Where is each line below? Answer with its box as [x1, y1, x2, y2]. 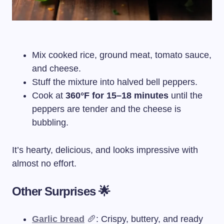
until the [168, 90, 202, 100]
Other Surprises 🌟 [12, 184, 110, 198]
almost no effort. [12, 158, 76, 168]
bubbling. [32, 117, 68, 127]
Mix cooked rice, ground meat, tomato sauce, [32, 50, 211, 60]
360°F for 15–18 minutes [65, 90, 168, 100]
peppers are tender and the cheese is [32, 104, 181, 114]
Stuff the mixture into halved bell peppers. [32, 77, 197, 87]
